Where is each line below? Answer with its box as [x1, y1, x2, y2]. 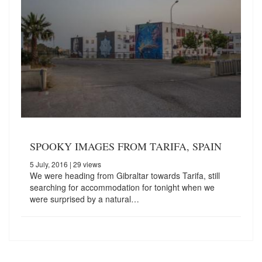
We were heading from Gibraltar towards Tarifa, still [30, 170, 220, 182]
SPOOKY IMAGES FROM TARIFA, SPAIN [30, 139, 222, 154]
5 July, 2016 [30, 159, 68, 170]
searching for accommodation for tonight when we [30, 181, 215, 194]
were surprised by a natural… [30, 193, 139, 205]
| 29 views [68, 159, 101, 170]
